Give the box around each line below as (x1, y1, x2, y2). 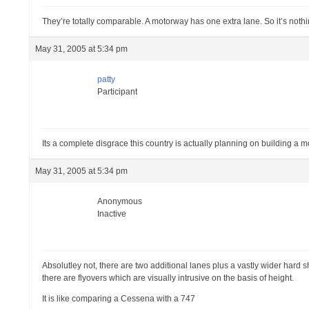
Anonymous (97, 197, 143, 206)
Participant (97, 87, 138, 97)
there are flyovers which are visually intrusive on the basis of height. (42, 273, 295, 283)
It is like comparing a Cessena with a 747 (42, 294, 196, 303)
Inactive (97, 209, 127, 219)
